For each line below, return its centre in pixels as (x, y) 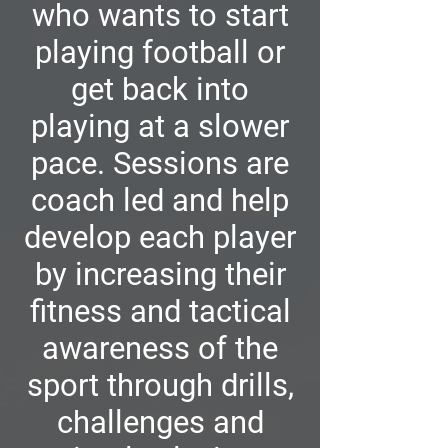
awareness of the (160, 349)
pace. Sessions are (160, 164)
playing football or (160, 53)
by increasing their (160, 275)
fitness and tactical (160, 312)
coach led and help (160, 201)
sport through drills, (160, 386)
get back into (160, 90)
